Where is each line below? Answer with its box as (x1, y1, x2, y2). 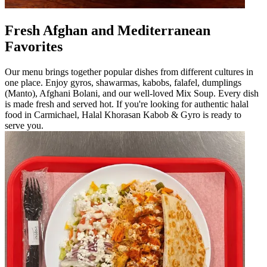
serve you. (5, 120, 44, 131)
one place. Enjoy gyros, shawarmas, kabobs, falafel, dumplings (5, 77, 241, 88)
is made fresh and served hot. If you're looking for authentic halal (5, 98, 249, 109)
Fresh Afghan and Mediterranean (5, 22, 210, 38)
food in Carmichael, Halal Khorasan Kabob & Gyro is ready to (5, 109, 241, 120)
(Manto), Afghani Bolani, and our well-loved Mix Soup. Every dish (5, 88, 259, 98)
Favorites (5, 38, 63, 54)
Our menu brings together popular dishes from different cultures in (5, 66, 253, 77)
